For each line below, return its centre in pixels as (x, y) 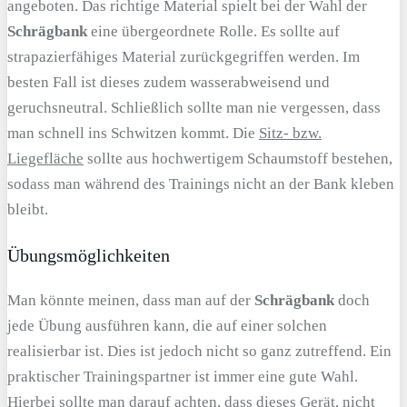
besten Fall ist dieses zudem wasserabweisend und (169, 82)
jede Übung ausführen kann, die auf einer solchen (167, 326)
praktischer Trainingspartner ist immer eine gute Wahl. (183, 377)
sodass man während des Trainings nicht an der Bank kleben (201, 184)
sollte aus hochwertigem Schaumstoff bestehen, (238, 158)
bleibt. (28, 209)
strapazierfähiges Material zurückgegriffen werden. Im (184, 56)
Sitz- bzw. (290, 133)
